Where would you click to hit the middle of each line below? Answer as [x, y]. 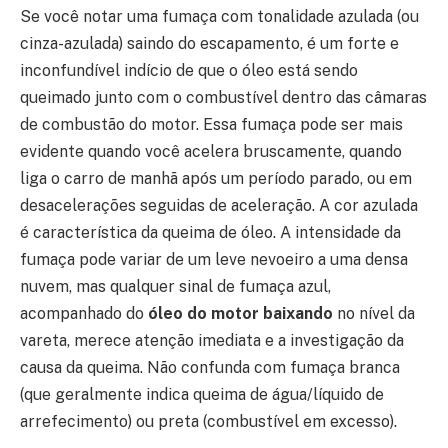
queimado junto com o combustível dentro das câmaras [223, 97]
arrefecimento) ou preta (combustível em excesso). [208, 421]
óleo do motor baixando [240, 313]
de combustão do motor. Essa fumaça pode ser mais [211, 124]
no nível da [374, 313]
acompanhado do [84, 313]
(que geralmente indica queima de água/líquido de [202, 394]
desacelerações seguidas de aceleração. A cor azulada [219, 205]
